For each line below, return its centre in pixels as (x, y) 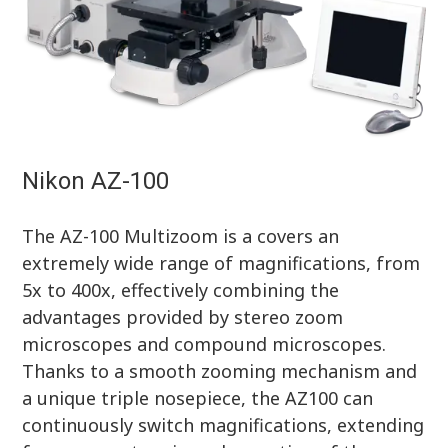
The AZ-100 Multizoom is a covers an (181, 235)
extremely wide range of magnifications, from (221, 262)
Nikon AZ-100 (96, 180)
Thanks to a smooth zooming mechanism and (220, 370)
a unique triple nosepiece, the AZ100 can (198, 397)
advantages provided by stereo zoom (183, 316)
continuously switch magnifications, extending (223, 424)
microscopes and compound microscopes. (204, 343)
